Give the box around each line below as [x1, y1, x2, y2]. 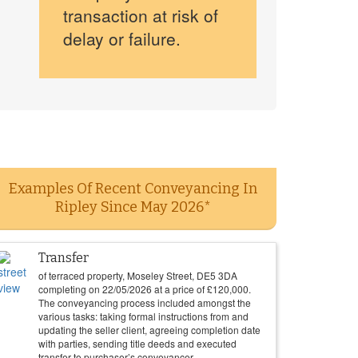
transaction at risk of [62, 3, 218, 27]
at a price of [152, 282, 207, 296]
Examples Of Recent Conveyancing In [8, 180, 257, 197]
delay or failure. [62, 26, 181, 50]
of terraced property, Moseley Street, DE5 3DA [38, 268, 237, 282]
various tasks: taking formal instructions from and [38, 309, 249, 323]
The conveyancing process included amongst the [38, 296, 251, 309]
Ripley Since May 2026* [54, 198, 211, 216]
